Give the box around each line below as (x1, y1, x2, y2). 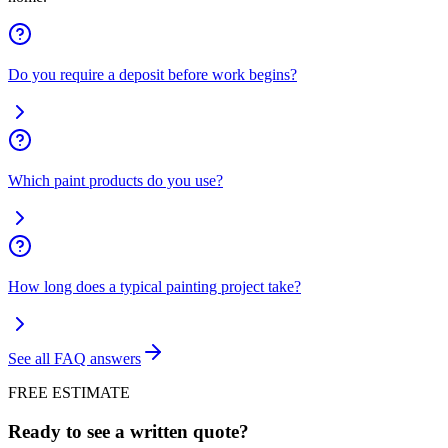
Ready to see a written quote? (8, 421, 249, 443)
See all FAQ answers (8, 350, 141, 368)
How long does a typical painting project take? (8, 278, 301, 296)
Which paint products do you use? (8, 172, 223, 190)
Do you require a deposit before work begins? (8, 66, 297, 84)
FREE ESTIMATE (8, 384, 130, 402)
